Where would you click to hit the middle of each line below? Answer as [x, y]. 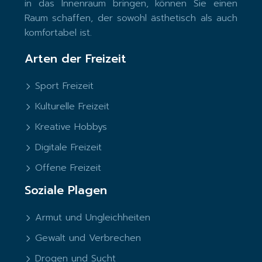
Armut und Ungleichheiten [91, 218]
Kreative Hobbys [69, 127]
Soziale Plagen [66, 190]
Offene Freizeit [66, 168]
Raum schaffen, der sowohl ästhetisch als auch [131, 18]
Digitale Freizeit [67, 148]
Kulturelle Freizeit [70, 107]
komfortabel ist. [58, 33]
